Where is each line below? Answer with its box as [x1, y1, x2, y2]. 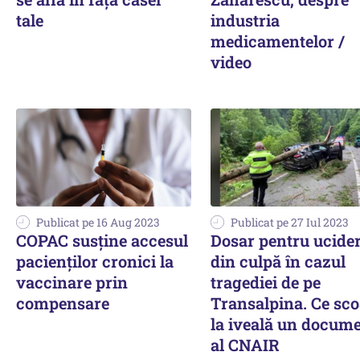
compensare [16, 292, 109, 314]
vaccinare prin [16, 272, 128, 293]
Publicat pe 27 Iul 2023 [231, 215, 349, 231]
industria [211, 9, 280, 31]
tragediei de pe [211, 272, 321, 293]
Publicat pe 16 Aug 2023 [36, 215, 160, 231]
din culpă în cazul [211, 251, 346, 272]
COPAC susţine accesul [16, 230, 188, 252]
